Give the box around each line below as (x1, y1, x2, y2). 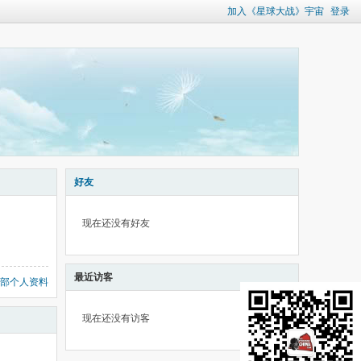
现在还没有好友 (82, 218, 150, 229)
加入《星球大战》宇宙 (227, 6, 324, 17)
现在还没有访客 (82, 313, 150, 324)
